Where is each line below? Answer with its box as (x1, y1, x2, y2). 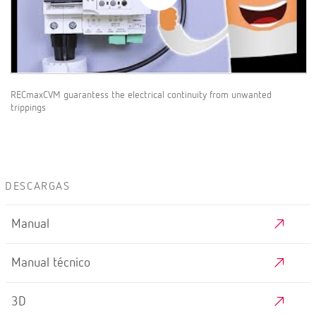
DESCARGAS (5, 181, 71, 193)
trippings (11, 103, 46, 114)
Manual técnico (11, 257, 90, 270)
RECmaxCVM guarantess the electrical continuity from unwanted (11, 90, 272, 101)
